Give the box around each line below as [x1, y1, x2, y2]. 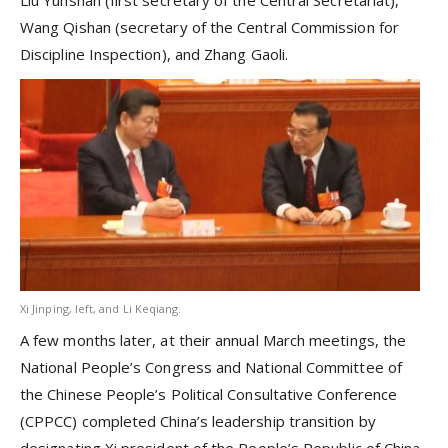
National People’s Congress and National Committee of [20, 356, 402, 377]
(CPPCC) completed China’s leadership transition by [20, 410, 376, 431]
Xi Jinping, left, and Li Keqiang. [20, 301, 182, 317]
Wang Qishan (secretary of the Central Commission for [20, 17, 399, 37]
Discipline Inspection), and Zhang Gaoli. [20, 44, 288, 64]
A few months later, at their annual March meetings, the [20, 329, 407, 350]
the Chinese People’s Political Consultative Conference [20, 383, 398, 404]
